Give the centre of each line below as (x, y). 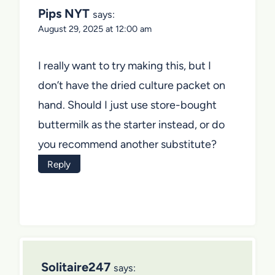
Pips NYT (64, 14)
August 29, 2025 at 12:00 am (95, 29)
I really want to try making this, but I (125, 65)
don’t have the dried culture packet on (132, 85)
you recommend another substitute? (127, 144)
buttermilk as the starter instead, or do (131, 124)
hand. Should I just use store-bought (127, 105)
